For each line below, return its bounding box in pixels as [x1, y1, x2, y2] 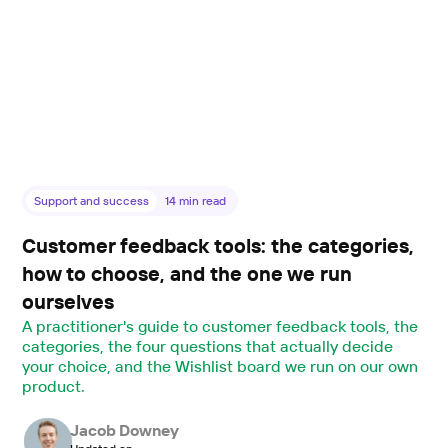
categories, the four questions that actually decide [22, 336, 393, 357]
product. [22, 376, 86, 397]
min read [176, 193, 227, 209]
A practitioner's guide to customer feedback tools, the [22, 316, 418, 337]
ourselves [22, 289, 115, 315]
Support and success [34, 193, 150, 209]
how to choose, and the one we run [22, 261, 353, 287]
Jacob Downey [69, 420, 180, 441]
